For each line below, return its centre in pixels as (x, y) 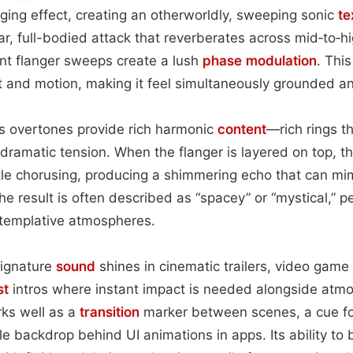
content (242, 129)
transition (110, 312)
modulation (281, 60)
